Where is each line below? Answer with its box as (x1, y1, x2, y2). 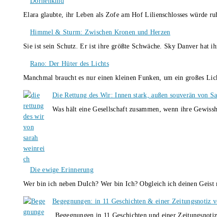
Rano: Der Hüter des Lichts (30, 60, 109, 67)
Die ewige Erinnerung (30, 166, 93, 173)
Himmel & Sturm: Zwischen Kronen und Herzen (30, 28, 170, 36)
